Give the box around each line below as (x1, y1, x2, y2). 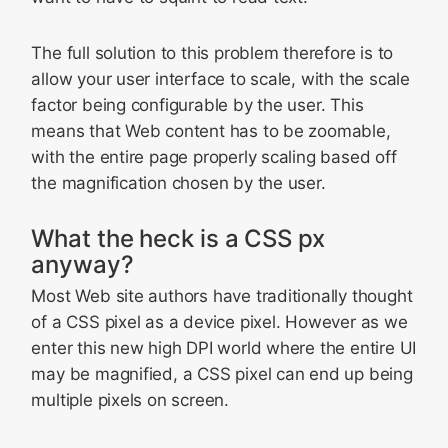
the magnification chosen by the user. (31, 173, 326, 193)
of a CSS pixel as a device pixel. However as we (31, 312, 408, 332)
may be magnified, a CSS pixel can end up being (31, 364, 413, 384)
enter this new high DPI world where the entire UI (31, 338, 417, 358)
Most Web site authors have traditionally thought (31, 286, 413, 306)
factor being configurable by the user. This (31, 95, 364, 115)
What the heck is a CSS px (31, 224, 325, 253)
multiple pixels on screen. (31, 390, 229, 410)
